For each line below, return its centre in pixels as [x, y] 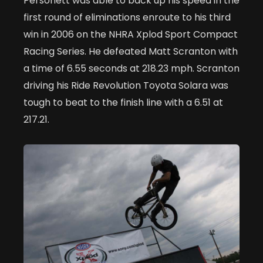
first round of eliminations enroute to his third [127, 17]
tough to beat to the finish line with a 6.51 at [123, 102]
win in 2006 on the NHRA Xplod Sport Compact [131, 34]
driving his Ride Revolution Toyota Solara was [126, 85]
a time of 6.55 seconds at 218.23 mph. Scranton [131, 68]
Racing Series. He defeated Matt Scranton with [131, 51]
